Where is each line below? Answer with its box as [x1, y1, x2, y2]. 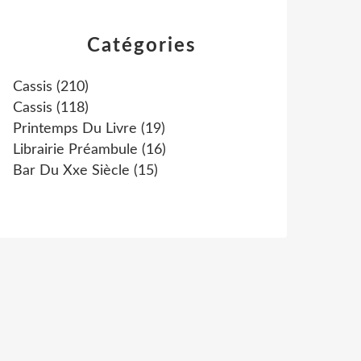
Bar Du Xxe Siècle [13, 164, 130, 178]
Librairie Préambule [13, 143, 138, 157]
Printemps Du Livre [13, 122, 137, 136]
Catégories [87, 36, 197, 56]
